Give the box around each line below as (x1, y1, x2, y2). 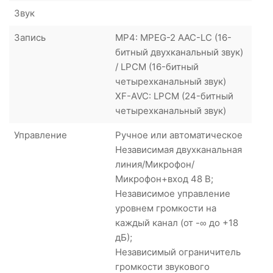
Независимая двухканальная (115, 143, 242, 155)
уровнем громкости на (115, 202, 216, 214)
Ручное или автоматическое (115, 129, 243, 141)
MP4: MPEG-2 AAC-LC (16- (115, 31, 232, 43)
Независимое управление (115, 187, 230, 199)
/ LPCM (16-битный (115, 60, 199, 73)
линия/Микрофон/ (115, 158, 194, 170)
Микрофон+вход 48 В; (115, 172, 213, 185)
